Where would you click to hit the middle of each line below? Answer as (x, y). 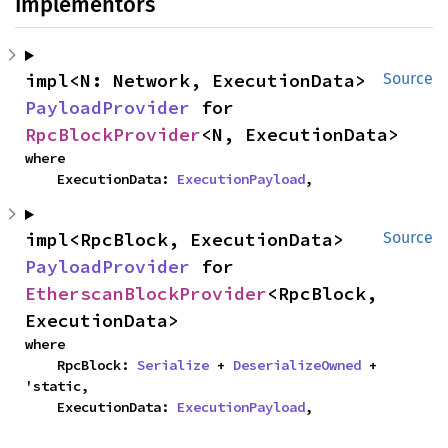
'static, (57, 386)
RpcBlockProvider (113, 134)
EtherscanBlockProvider (146, 293)
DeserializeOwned (297, 365)
